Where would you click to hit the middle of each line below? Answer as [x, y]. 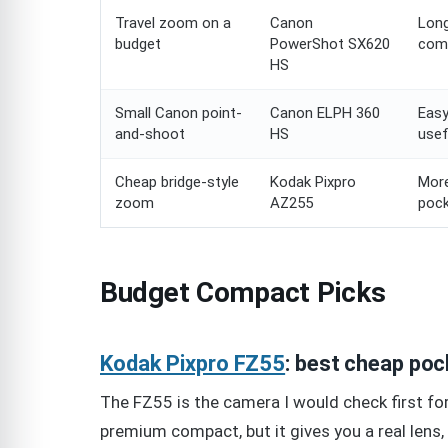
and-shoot [150, 134]
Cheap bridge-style [177, 182]
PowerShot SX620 [330, 44]
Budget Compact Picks [243, 293]
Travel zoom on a [173, 23]
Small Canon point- [178, 113]
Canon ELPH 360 [325, 113]
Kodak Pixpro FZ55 [193, 364]
